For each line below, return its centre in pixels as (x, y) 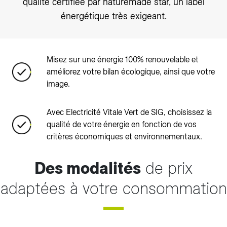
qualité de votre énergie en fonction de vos (122, 124)
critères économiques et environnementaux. (124, 137)
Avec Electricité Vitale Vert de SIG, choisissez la (129, 112)
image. (58, 84)
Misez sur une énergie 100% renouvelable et (123, 60)
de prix (167, 168)
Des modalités (88, 168)
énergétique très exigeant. (113, 16)
